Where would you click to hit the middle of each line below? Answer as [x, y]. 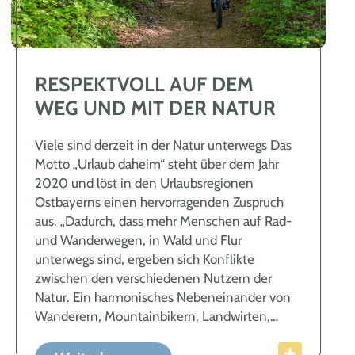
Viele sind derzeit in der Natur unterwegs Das [164, 145]
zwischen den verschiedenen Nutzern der [154, 279]
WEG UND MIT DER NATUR [156, 108]
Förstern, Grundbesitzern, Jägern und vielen [158, 336]
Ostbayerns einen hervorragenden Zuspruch [160, 202]
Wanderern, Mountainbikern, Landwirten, [153, 317]
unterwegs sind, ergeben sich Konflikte [145, 260]
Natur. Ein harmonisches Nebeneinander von [163, 298]
